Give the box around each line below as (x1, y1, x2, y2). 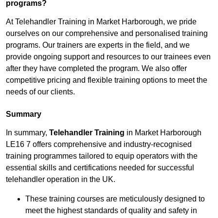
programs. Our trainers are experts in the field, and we (6, 41, 190, 50)
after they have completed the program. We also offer (6, 64, 187, 73)
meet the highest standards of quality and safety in (25, 206, 197, 215)
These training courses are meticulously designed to (25, 195, 205, 203)
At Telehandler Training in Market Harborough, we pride (6, 18, 197, 26)
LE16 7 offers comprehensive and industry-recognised (6, 140, 192, 149)
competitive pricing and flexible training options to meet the (6, 76, 207, 85)
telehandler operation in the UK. (6, 175, 115, 184)
